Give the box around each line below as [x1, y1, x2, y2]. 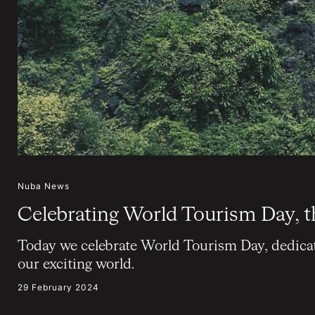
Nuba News [18, 181, 70, 191]
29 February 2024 [18, 282, 99, 292]
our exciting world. [18, 257, 134, 271]
